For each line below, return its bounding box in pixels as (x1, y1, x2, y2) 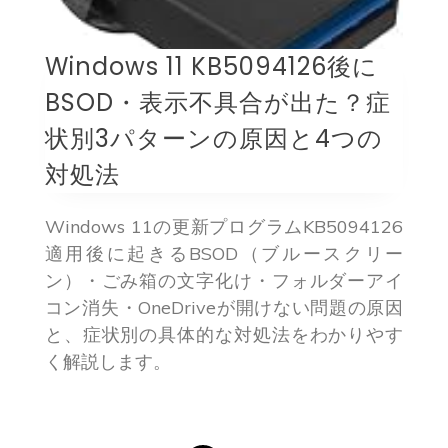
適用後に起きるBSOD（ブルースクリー (44, 242, 404, 266)
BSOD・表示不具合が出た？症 (44, 86, 391, 120)
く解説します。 (44, 350, 171, 374)
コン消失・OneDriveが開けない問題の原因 (44, 296, 404, 320)
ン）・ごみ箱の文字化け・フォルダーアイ (44, 269, 404, 293)
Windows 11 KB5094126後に (44, 50, 378, 84)
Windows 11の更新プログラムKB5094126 (44, 215, 404, 239)
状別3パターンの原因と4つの (44, 122, 383, 156)
